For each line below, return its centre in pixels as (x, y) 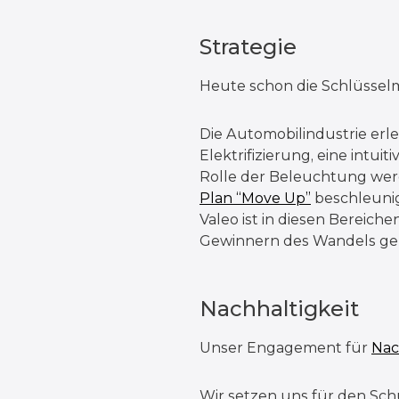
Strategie (248, 47)
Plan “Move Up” (255, 199)
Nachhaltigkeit (279, 309)
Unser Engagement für (285, 348)
